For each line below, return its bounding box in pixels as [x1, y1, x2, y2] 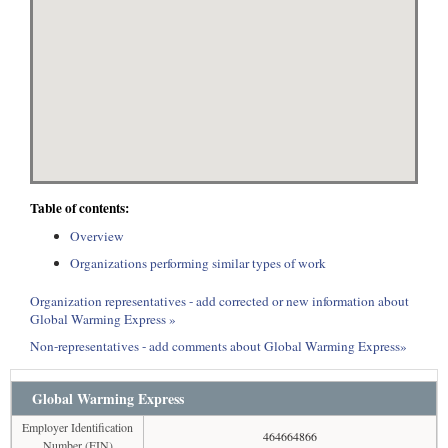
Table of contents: [30, 198, 129, 218]
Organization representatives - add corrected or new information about [30, 292, 409, 310]
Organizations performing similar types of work [70, 254, 326, 272]
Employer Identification [22, 419, 133, 435]
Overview [70, 227, 124, 245]
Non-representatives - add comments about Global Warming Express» [30, 337, 407, 355]
